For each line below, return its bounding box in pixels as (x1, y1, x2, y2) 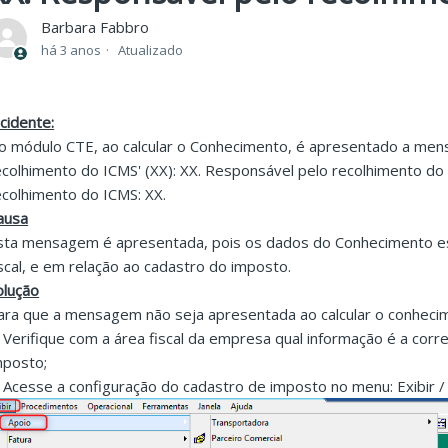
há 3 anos (41, 41, 102, 59)
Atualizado (118, 41, 184, 59)
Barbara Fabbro (41, 17, 150, 37)
